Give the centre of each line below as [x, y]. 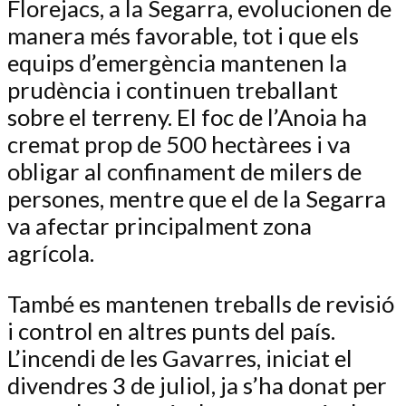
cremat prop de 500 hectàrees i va [179, 144]
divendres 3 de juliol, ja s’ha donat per [197, 385]
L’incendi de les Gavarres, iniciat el [180, 358]
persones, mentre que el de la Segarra [197, 198]
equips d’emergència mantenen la [177, 62]
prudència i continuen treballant [173, 89]
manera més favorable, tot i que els [183, 35]
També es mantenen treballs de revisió [201, 303]
